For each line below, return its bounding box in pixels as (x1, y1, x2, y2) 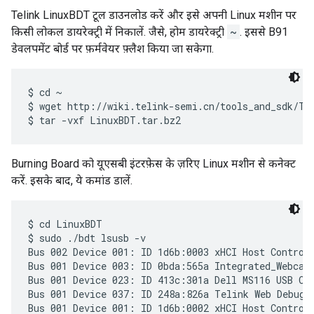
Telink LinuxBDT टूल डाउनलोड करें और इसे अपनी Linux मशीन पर (11, 8, 296, 22)
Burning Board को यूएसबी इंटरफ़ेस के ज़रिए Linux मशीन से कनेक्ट (11, 157, 296, 171)
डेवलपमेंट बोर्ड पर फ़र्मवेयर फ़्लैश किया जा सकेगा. (11, 42, 214, 56)
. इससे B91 (240, 25, 288, 39)
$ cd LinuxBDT (28, 217, 102, 231)
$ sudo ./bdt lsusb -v (28, 231, 146, 245)
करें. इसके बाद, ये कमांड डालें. (11, 174, 132, 188)
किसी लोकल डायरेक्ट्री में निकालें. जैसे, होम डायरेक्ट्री (11, 25, 227, 39)
